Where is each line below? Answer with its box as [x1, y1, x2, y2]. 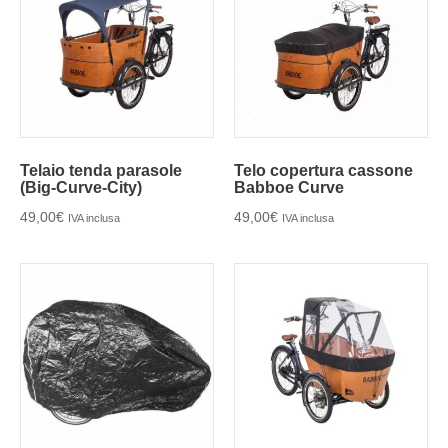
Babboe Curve [234, 178, 344, 196]
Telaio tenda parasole [20, 161, 182, 179]
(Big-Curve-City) [20, 178, 142, 196]
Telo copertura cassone [234, 161, 413, 179]
